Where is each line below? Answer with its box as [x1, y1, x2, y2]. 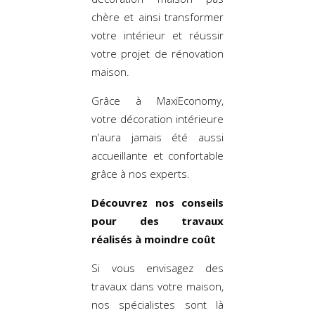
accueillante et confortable [91, 148, 224, 162]
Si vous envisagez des [91, 260, 224, 275]
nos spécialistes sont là [91, 297, 224, 311]
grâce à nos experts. [91, 166, 190, 181]
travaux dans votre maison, [91, 278, 224, 293]
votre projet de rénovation [91, 46, 224, 60]
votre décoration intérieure [91, 111, 224, 126]
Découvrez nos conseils [91, 195, 224, 210]
